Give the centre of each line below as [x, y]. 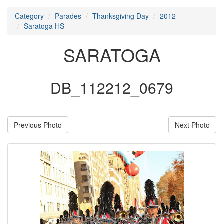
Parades [68, 16]
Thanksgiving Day [121, 16]
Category [29, 16]
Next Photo [192, 125]
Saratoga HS [44, 26]
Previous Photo [38, 125]
